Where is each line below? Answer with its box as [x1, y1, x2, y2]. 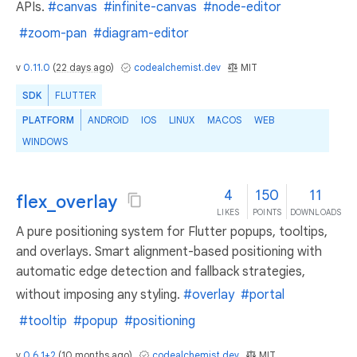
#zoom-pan [19, 25, 87, 41]
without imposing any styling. [16, 287, 180, 303]
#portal [241, 287, 284, 303]
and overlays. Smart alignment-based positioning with [16, 244, 322, 260]
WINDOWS [22, 135, 68, 147]
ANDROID [88, 114, 128, 126]
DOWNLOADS [290, 207, 341, 218]
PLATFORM [22, 114, 74, 126]
